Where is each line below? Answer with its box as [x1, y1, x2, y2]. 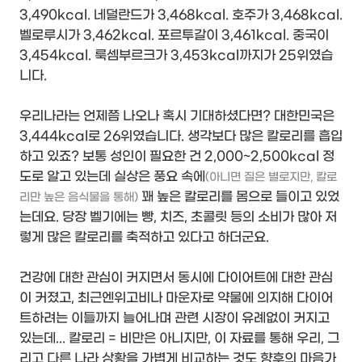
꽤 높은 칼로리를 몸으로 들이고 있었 [138, 189, 339, 205]
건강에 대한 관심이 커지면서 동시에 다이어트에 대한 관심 [19, 270, 333, 286]
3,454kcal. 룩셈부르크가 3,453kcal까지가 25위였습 [19, 48, 333, 64]
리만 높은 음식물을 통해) [19, 191, 138, 205]
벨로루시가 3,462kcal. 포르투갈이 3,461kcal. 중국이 [19, 27, 329, 44]
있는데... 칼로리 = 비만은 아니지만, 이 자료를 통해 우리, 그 [19, 330, 339, 347]
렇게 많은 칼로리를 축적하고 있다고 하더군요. [19, 229, 269, 246]
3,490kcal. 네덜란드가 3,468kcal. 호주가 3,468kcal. [19, 7, 343, 23]
